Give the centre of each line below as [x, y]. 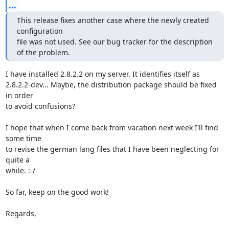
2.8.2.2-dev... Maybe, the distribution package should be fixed [111, 84]
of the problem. [43, 52]
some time [23, 138]
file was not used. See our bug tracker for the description [114, 41]
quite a [17, 159]
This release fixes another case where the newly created [113, 20]
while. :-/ [20, 170]
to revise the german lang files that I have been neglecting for [112, 149]
